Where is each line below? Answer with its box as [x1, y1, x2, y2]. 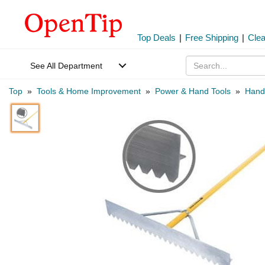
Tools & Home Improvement [37, 86, 141, 96]
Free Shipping [185, 33, 238, 43]
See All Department [30, 61, 102, 70]
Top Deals [137, 33, 176, 43]
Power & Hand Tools [155, 86, 231, 96]
